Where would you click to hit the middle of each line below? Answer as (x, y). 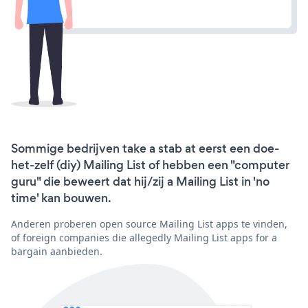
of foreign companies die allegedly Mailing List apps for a (144, 237)
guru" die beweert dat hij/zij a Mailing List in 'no (140, 181)
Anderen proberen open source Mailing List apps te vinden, (149, 223)
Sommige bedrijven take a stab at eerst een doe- (145, 148)
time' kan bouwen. (61, 198)
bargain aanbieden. (57, 251)
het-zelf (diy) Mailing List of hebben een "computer (150, 165)
